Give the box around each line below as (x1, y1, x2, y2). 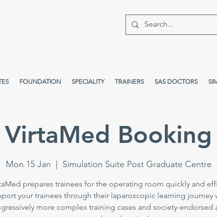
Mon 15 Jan (5, 159, 51, 170)
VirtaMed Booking (5, 120, 212, 149)
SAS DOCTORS (155, 78, 198, 85)
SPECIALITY (72, 78, 104, 85)
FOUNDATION (19, 78, 61, 85)
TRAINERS (115, 78, 144, 85)
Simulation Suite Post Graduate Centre (62, 159, 212, 170)
